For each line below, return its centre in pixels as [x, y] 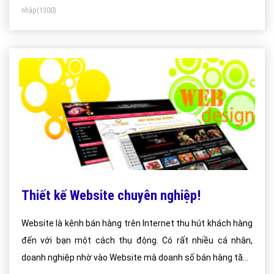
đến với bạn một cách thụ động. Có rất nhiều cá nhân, [137, 240]
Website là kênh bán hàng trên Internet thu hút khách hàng [137, 223]
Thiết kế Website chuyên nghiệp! [111, 195]
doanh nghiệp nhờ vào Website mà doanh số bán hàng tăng [137, 257]
